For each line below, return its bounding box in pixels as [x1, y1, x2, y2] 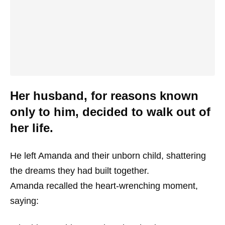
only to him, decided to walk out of [10, 104, 210, 119]
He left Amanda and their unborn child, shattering [10, 150, 206, 161]
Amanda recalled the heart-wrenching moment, [10, 180, 198, 191]
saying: [10, 195, 39, 206]
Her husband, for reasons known [10, 88, 198, 102]
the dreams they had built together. [10, 165, 149, 176]
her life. [10, 121, 53, 135]
